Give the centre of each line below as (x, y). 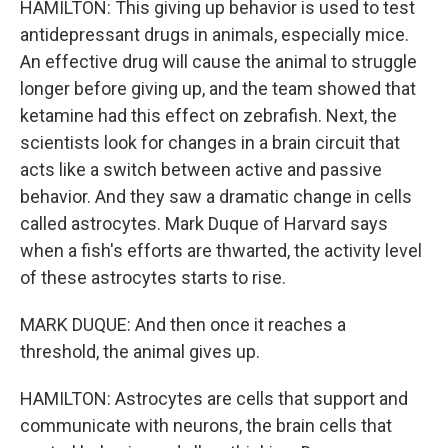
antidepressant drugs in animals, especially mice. (214, 34)
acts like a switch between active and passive (201, 169)
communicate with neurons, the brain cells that (206, 425)
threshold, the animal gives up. (140, 351)
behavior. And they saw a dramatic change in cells (216, 196)
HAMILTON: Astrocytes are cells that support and (214, 398)
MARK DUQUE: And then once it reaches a (183, 324)
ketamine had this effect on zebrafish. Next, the (208, 115)
